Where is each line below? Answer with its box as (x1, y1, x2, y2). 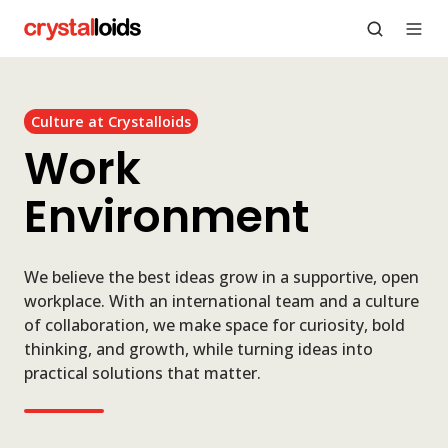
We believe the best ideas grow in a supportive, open (24, 266, 419, 289)
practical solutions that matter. (24, 362, 261, 385)
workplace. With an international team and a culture (24, 290, 419, 313)
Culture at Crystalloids (31, 111, 192, 131)
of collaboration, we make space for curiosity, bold (24, 314, 405, 337)
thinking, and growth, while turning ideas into (24, 338, 373, 361)
